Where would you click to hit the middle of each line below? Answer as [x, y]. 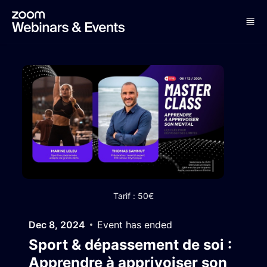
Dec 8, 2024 [57, 225]
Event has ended [135, 225]
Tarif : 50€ [133, 195]
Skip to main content [51, 11]
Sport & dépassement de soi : [130, 245]
